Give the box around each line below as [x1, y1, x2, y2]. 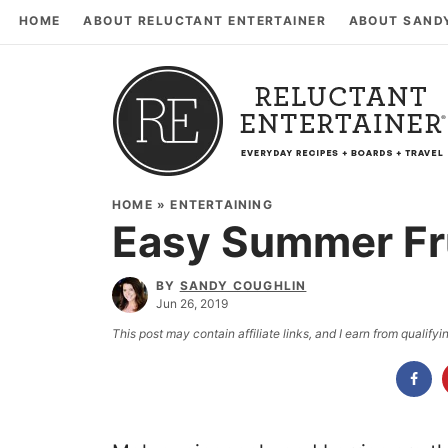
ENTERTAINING [170, 196, 273, 212]
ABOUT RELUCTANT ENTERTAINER [83, 13, 327, 28]
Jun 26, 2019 [156, 295, 228, 311]
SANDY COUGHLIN [179, 277, 307, 293]
